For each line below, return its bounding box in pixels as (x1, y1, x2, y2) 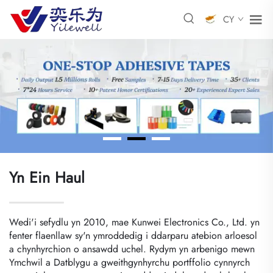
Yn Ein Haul (9, 166, 85, 188)
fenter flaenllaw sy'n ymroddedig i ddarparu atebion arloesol (9, 228, 257, 243)
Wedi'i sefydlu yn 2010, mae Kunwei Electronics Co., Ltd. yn (9, 214, 260, 229)
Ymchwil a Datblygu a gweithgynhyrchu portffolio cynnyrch (9, 255, 250, 269)
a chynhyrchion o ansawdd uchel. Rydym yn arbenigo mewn (9, 241, 255, 256)
